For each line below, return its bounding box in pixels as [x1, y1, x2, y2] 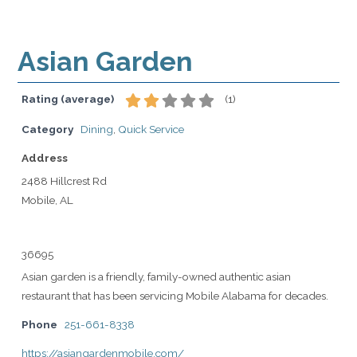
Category [22, 123, 73, 135]
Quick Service [118, 123, 184, 135]
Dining [80, 123, 113, 135]
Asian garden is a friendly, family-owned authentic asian [22, 270, 291, 283]
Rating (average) [22, 92, 114, 105]
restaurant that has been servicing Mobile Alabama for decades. [22, 289, 328, 302]
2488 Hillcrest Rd [22, 175, 107, 187]
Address [22, 151, 68, 164]
